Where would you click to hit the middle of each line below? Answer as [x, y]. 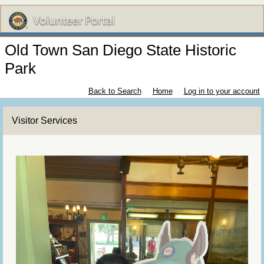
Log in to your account [222, 91]
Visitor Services [44, 121]
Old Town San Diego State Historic [120, 50]
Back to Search [115, 91]
